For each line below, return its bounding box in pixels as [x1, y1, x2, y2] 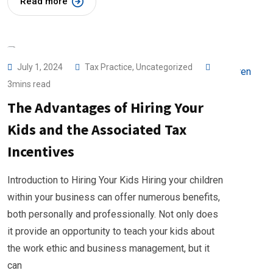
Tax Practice [85, 62, 132, 72]
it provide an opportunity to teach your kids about [7, 225, 214, 237]
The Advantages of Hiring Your [7, 98, 204, 117]
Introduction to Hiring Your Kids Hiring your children [7, 174, 223, 186]
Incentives [7, 142, 74, 161]
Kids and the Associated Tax [7, 120, 186, 139]
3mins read [7, 79, 51, 89]
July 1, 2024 [17, 62, 65, 72]
